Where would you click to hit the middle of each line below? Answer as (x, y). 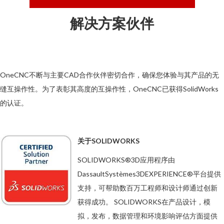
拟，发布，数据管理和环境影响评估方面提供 (147, 216)
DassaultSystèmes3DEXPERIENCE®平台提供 (149, 174)
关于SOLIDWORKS (108, 141)
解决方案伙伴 (112, 23)
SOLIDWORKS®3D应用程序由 (126, 160)
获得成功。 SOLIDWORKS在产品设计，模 (144, 202)
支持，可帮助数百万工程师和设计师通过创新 (147, 188)
